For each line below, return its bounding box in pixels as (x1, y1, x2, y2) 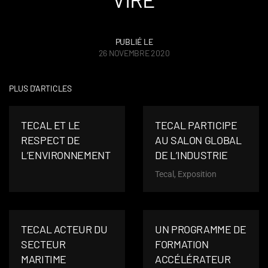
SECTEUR (21, 237, 66, 251)
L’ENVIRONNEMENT (21, 148, 111, 162)
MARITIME (21, 252, 67, 266)
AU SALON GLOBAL (155, 133, 242, 147)
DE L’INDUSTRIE (155, 148, 228, 162)
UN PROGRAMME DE (155, 223, 246, 236)
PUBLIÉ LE (115, 36, 153, 47)
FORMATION (155, 237, 209, 251)
